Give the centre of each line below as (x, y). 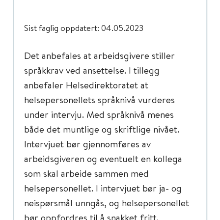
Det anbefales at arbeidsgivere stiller (99, 55)
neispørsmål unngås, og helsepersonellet (107, 203)
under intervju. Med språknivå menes (99, 114)
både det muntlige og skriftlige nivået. (102, 129)
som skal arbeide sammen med (86, 173)
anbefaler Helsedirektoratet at (86, 85)
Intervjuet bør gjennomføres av (87, 144)
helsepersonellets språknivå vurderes (99, 99)
